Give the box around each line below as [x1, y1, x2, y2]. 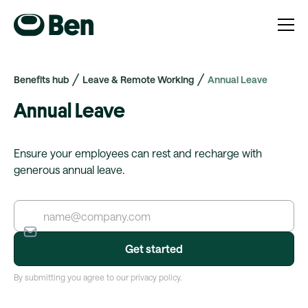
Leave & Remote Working [82, 74, 194, 85]
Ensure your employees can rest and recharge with [14, 146, 262, 159]
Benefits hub [14, 74, 69, 85]
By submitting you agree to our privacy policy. [14, 272, 182, 282]
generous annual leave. [14, 163, 124, 176]
